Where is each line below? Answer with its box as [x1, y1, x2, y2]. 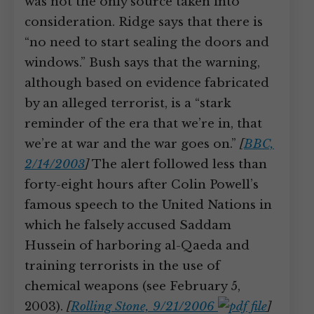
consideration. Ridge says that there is [25, 15, 263, 29]
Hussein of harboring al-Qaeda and [25, 238, 250, 253]
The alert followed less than [89, 157, 267, 172]
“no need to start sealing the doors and [25, 35, 269, 50]
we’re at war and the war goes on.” [25, 137, 240, 151]
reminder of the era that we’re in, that [25, 116, 262, 131]
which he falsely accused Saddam [25, 218, 231, 233]
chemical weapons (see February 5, [25, 279, 240, 294]
